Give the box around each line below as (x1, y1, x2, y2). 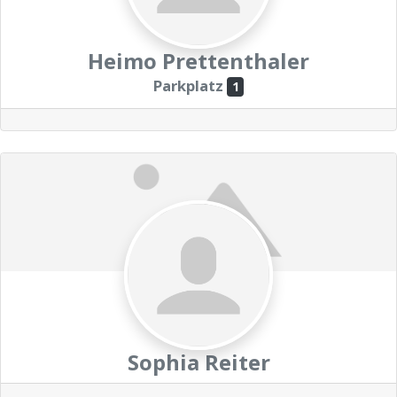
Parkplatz (152, 74, 223, 96)
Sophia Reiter (127, 346, 270, 377)
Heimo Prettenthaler (88, 46, 309, 76)
